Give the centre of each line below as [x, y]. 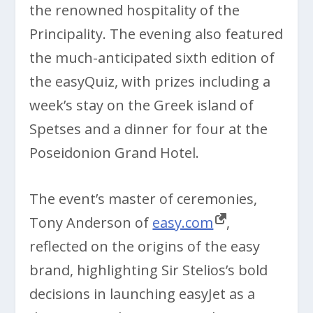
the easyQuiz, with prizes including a [150, 81]
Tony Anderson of [91, 222]
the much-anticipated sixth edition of [152, 57]
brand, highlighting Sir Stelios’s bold [149, 270]
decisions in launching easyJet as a [143, 293]
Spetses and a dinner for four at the [149, 129]
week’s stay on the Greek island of [142, 105]
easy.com [183, 222]
